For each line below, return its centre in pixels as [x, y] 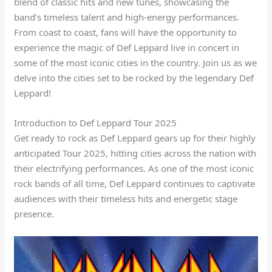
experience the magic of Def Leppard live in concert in [127, 47]
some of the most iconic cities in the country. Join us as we [136, 62]
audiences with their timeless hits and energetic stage [126, 198]
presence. [34, 213]
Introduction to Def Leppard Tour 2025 [96, 122]
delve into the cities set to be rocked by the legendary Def [134, 77]
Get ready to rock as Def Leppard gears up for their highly [135, 138]
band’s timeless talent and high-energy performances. [127, 17]
